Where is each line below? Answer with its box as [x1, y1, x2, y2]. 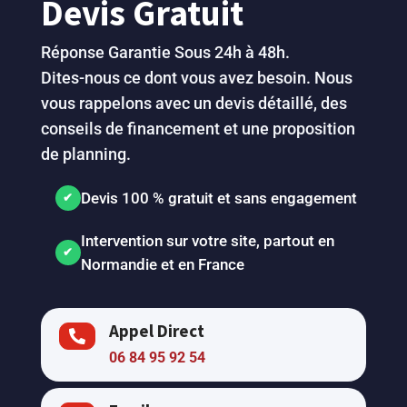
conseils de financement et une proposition [40, 119, 355, 139]
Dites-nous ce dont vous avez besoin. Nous [40, 68, 352, 88]
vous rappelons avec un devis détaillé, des [40, 94, 347, 114]
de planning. [40, 144, 131, 164]
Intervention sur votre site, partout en [80, 232, 334, 251]
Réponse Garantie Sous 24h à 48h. [40, 43, 290, 63]
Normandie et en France [80, 255, 244, 274]
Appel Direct [108, 320, 204, 342]
